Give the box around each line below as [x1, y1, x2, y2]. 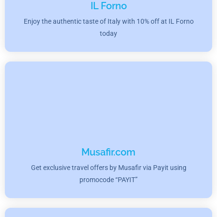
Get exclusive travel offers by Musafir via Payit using [31, 163, 186, 171]
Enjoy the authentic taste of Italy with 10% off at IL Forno [23, 17, 194, 26]
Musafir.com [81, 146, 136, 158]
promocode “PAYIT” [79, 175, 138, 184]
